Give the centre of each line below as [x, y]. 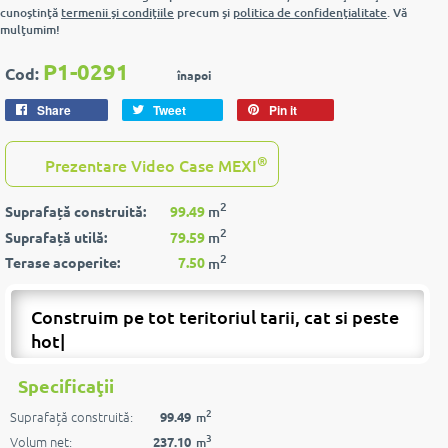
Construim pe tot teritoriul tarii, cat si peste [214, 317]
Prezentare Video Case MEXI [149, 165]
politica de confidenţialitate [310, 12]
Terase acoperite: [62, 262]
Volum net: [41, 433]
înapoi [194, 75]
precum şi [203, 12]
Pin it [283, 110]
